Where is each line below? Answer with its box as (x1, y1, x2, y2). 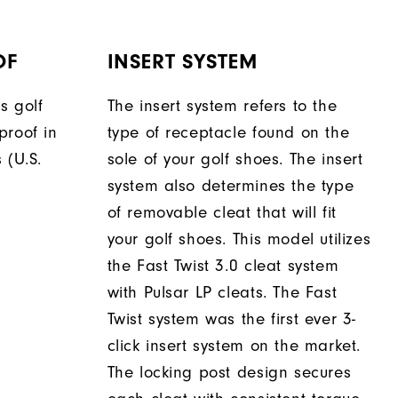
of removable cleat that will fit (107, 203, 337, 222)
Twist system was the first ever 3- (107, 309, 356, 329)
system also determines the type (107, 176, 354, 195)
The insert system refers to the (107, 96, 338, 115)
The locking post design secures (107, 362, 352, 382)
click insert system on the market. (107, 336, 361, 355)
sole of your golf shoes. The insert (107, 149, 363, 169)
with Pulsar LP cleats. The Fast (107, 283, 338, 302)
